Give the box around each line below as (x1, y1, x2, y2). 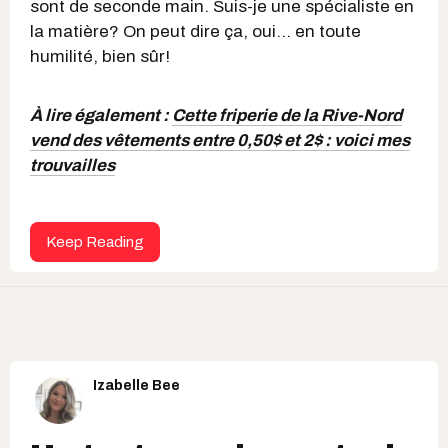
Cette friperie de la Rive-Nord (172, 105, 402, 125)
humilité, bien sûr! (30, 46, 170, 66)
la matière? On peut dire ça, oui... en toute (30, 21, 361, 41)
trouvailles (30, 155, 115, 175)
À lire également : (30, 105, 172, 125)
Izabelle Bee (93, 377, 180, 393)
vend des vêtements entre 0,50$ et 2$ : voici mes (30, 130, 410, 150)
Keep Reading (46, 233, 144, 250)
